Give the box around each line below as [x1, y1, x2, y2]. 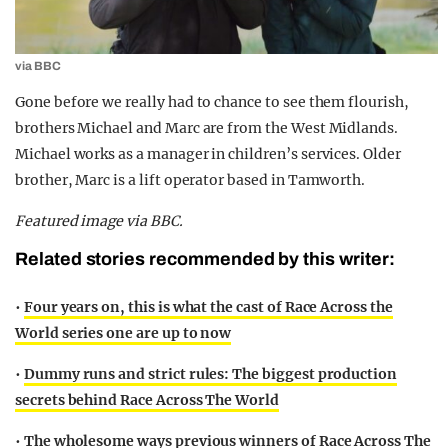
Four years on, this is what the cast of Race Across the [23, 298, 393, 317]
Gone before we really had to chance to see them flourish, [15, 93, 409, 112]
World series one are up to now [15, 324, 232, 343]
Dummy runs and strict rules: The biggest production [23, 365, 398, 384]
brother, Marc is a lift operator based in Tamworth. [15, 171, 366, 190]
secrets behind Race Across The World [15, 391, 279, 410]
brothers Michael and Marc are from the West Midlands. [15, 119, 399, 138]
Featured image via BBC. [15, 212, 183, 231]
